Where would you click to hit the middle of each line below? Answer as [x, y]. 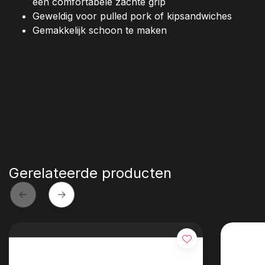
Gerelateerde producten [90, 173]
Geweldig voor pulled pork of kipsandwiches [132, 16]
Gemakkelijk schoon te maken [100, 30]
